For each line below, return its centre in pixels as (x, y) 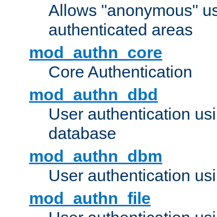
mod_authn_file (90, 198)
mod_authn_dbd (93, 95)
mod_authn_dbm (96, 156)
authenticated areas (121, 30)
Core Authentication (120, 72)
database (82, 133)
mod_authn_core (96, 53)
